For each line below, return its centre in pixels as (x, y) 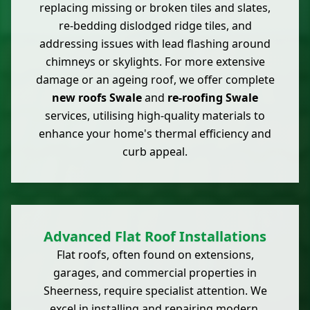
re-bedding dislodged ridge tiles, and (155, 26)
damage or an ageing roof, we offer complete (155, 80)
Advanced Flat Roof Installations (155, 237)
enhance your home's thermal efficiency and (155, 134)
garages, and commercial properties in (155, 273)
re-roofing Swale (213, 98)
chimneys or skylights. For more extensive (155, 62)
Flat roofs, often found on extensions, (155, 255)
